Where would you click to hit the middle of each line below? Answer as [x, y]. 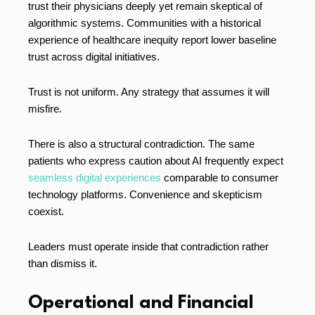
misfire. [45, 109]
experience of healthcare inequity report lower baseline [152, 40]
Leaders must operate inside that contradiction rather [148, 247]
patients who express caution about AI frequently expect [156, 161]
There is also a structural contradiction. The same [141, 144]
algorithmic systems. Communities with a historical [144, 23]
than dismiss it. [63, 264]
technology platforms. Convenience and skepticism [145, 195]
